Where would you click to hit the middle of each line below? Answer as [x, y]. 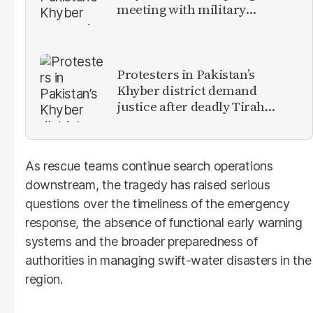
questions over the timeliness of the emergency [158, 203]
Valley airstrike [162, 123]
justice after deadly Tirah [191, 107]
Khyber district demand [187, 90]
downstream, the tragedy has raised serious [148, 184]
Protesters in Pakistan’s [186, 74]
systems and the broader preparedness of [141, 241]
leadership [148, 26]
